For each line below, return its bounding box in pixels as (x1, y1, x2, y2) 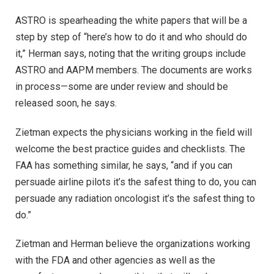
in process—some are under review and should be (15, 80, 228, 92)
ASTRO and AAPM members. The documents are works (15, 64, 252, 76)
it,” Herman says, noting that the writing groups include (15, 47, 246, 59)
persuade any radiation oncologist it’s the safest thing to (15, 192, 255, 204)
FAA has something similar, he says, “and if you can (15, 159, 232, 171)
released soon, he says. (15, 97, 117, 109)
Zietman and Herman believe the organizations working (15, 238, 250, 250)
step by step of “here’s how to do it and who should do (15, 31, 247, 43)
